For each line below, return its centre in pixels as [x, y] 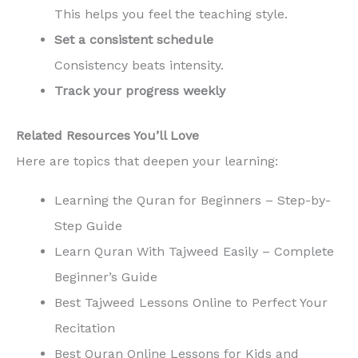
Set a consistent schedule [134, 39]
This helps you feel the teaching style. [171, 14]
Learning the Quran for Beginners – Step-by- [193, 200]
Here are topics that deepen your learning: [147, 161]
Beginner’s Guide [106, 276]
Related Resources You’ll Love [107, 135]
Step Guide [88, 225]
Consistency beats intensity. [139, 65]
